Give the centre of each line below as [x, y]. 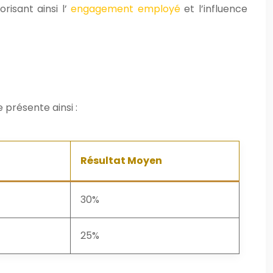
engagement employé [128, 9]
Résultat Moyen [121, 161]
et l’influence [216, 9]
